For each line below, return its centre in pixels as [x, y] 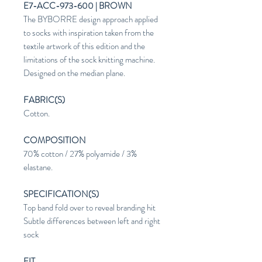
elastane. [38, 168]
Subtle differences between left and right [92, 221]
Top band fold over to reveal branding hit [89, 208]
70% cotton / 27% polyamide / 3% [80, 154]
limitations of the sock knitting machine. [89, 60]
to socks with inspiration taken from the [89, 33]
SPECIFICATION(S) [61, 194]
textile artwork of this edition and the [84, 46]
